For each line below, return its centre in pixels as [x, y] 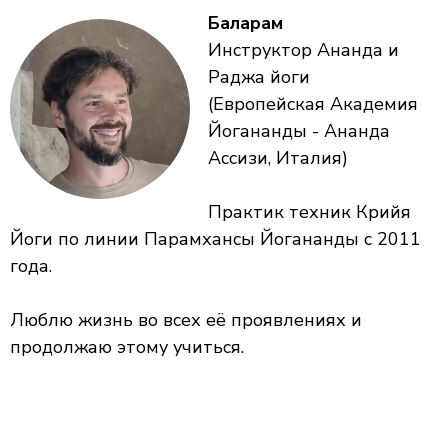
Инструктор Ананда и [303, 50]
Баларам [245, 23]
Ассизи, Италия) [278, 158]
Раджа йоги [259, 77]
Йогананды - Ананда [299, 131]
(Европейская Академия [313, 104]
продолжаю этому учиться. [127, 347]
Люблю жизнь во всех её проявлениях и [186, 320]
